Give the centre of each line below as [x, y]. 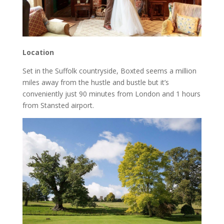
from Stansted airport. [58, 105]
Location [38, 52]
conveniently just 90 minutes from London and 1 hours [111, 93]
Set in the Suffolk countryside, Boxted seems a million [109, 70]
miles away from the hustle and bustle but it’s [95, 82]
